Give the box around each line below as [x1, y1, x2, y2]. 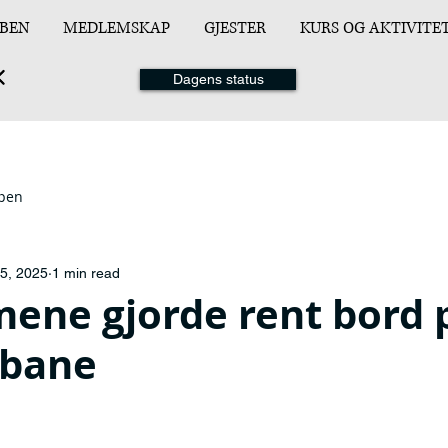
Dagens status [172, 71, 264, 87]
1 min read [52, 264, 120, 281]
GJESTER [204, 17, 266, 39]
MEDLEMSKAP [63, 17, 170, 39]
